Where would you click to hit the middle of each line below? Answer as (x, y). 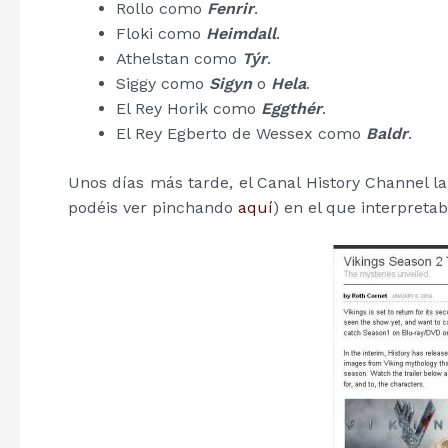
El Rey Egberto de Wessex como (241, 133)
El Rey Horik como (188, 108)
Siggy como (162, 83)
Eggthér (291, 108)
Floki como (161, 33)
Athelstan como (179, 58)
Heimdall (241, 33)
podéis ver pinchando (153, 207)
